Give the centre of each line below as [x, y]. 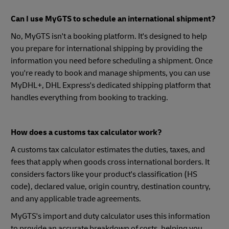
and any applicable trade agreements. [77, 199]
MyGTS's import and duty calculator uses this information [110, 216]
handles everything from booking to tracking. [89, 97]
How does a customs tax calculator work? [86, 132]
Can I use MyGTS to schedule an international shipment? [113, 19]
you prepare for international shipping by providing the [107, 48]
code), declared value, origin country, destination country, [111, 186]
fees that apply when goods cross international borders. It [110, 162]
